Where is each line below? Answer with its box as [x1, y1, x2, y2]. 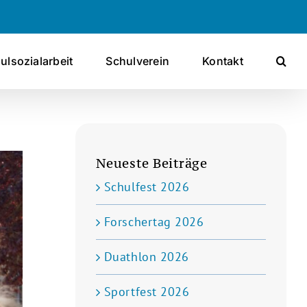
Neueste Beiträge [95, 155, 208, 171]
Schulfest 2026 [103, 179, 190, 195]
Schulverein [106, 54, 170, 68]
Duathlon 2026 [103, 249, 189, 265]
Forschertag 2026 [103, 214, 204, 230]
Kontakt [202, 54, 243, 68]
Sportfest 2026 [103, 284, 190, 299]
